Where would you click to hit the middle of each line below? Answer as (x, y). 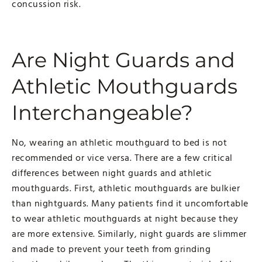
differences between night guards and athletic (112, 173)
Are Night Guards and (123, 60)
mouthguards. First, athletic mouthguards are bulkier (126, 188)
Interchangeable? (102, 112)
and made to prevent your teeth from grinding (111, 249)
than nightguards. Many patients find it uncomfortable (130, 203)
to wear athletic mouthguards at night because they (125, 218)
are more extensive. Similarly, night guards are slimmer (129, 234)
